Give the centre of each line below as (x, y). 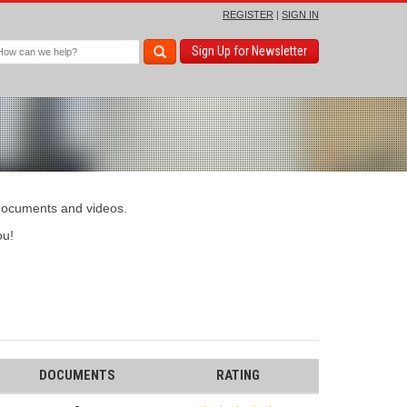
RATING (238, 375)
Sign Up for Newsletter (249, 51)
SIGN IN (300, 15)
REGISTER (248, 15)
